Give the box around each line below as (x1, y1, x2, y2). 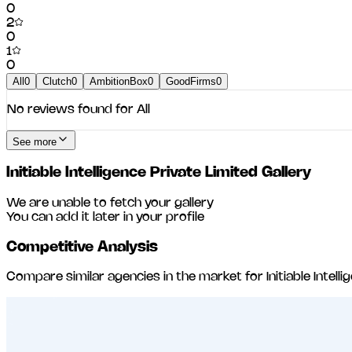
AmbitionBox (90, 75, 148, 88)
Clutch (42, 75, 71, 88)
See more (13, 136, 57, 148)
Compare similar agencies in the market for (6, 271, 266, 284)
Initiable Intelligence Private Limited (6, 166, 258, 181)
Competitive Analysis (6, 240, 158, 255)
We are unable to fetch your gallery (6, 196, 214, 209)
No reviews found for (7, 104, 137, 116)
